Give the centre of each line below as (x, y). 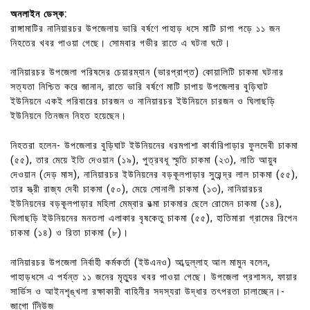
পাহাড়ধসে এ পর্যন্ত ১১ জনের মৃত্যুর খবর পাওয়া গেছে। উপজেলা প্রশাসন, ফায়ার (154, 277)
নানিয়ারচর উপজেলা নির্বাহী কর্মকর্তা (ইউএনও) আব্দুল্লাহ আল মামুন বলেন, (140, 262)
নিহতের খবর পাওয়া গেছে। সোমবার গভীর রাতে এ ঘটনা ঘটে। (120, 43)
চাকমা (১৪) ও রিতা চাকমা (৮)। (70, 232)
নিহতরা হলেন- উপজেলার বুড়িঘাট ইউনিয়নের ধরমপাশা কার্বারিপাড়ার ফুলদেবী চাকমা (154, 145)
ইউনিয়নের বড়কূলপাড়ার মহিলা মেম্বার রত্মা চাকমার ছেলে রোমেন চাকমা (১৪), (146, 203)
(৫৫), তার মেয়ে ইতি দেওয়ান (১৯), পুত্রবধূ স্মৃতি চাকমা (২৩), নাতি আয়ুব (144, 160)
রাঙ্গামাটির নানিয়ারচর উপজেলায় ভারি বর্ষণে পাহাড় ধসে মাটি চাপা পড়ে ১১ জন (145, 28)
